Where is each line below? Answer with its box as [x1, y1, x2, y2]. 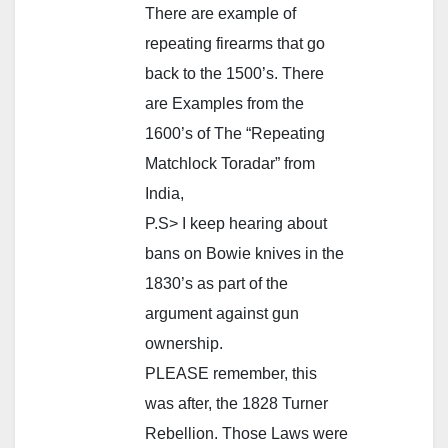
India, [145, 184, 184, 202]
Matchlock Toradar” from [145, 154, 315, 172]
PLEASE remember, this [145, 364, 317, 382]
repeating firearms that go [145, 34, 325, 52]
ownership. [145, 334, 223, 352]
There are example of [145, 4, 296, 22]
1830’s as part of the [145, 274, 288, 292]
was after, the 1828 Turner [145, 394, 328, 412]
